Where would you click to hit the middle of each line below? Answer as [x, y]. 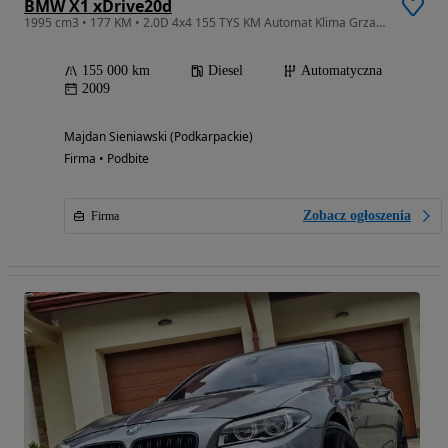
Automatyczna [341, 71]
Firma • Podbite [106, 159]
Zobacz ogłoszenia [357, 216]
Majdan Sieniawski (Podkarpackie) [158, 137]
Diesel [225, 71]
